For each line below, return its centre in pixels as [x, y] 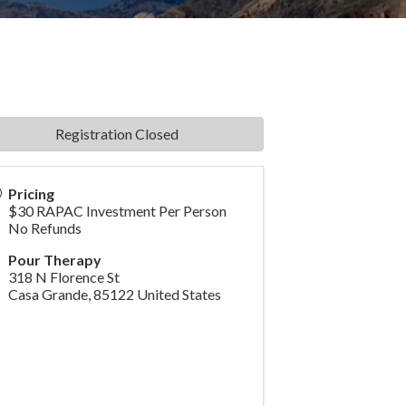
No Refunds [44, 228]
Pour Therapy [54, 260]
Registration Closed [117, 134]
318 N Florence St [63, 277]
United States [179, 295]
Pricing [31, 194]
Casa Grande [48, 295]
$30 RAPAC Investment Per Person [117, 211]
